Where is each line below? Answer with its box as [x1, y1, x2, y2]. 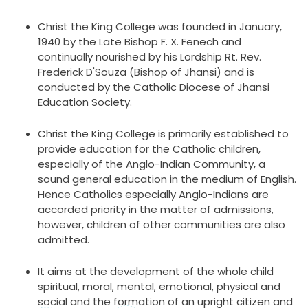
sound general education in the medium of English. [38, 171, 296, 186]
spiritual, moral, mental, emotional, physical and [38, 278, 280, 294]
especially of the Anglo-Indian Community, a [38, 156, 265, 171]
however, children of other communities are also [38, 217, 285, 232]
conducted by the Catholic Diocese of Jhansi [38, 79, 269, 94]
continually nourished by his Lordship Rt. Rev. [38, 49, 261, 64]
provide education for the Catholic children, [38, 141, 261, 156]
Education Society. [38, 94, 132, 109]
